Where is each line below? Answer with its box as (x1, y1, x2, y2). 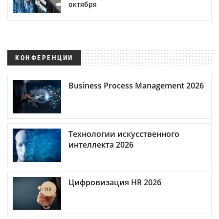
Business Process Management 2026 (68, 80, 204, 91)
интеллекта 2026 (68, 139, 133, 150)
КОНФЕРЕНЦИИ (15, 53, 73, 62)
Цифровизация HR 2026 (68, 176, 161, 188)
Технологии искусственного (68, 128, 179, 139)
